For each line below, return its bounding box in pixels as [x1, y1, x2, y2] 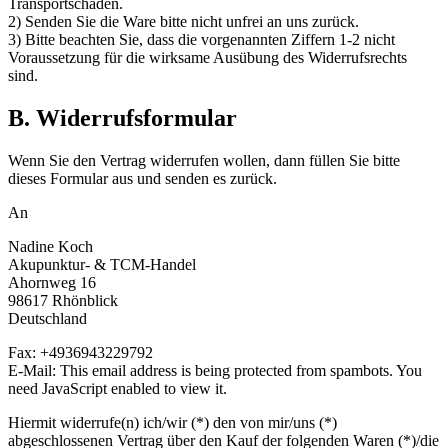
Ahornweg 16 [8, 274, 96, 292]
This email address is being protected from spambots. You [60, 362, 422, 380]
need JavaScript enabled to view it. [8, 380, 227, 398]
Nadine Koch [8, 238, 93, 256]
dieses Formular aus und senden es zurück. [8, 170, 277, 188]
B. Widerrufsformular [8, 105, 237, 132]
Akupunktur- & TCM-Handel [8, 256, 196, 274]
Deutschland [8, 310, 87, 328]
